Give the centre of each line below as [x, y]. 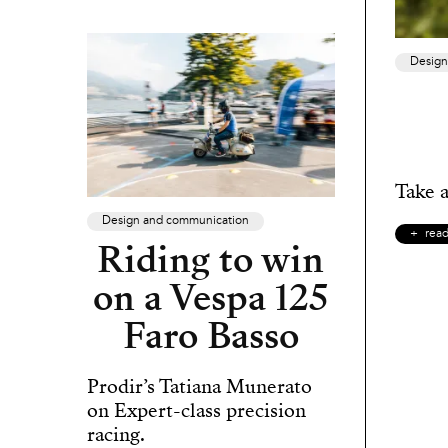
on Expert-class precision [196, 411]
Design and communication [175, 221]
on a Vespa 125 [211, 298]
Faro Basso [210, 336]
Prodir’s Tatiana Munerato [199, 387]
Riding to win [211, 260]
